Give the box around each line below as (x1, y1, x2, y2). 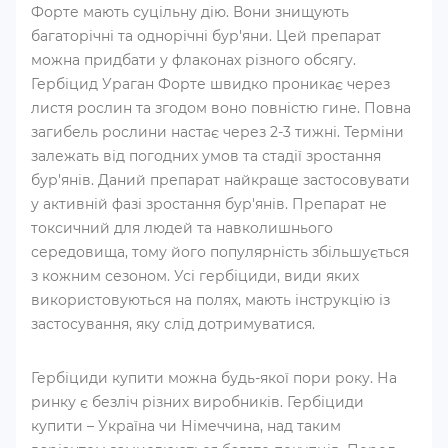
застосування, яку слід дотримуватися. (31, 315, 315, 333)
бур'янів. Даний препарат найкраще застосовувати (31, 171, 410, 189)
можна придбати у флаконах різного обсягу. (31, 51, 356, 69)
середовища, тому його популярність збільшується (31, 243, 409, 261)
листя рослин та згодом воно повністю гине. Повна (31, 99, 411, 117)
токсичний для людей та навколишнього (31, 219, 333, 237)
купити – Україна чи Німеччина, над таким (31, 417, 341, 435)
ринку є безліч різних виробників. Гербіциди (31, 393, 364, 411)
